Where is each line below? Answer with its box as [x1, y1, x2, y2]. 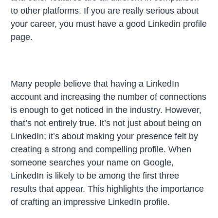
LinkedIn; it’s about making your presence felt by [11, 131, 199, 142]
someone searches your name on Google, [11, 158, 174, 168]
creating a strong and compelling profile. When [11, 145, 192, 155]
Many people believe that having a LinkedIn [11, 79, 180, 89]
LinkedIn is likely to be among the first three [11, 171, 180, 181]
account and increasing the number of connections [11, 92, 207, 102]
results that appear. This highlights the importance [11, 184, 204, 194]
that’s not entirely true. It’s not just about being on [11, 118, 202, 128]
